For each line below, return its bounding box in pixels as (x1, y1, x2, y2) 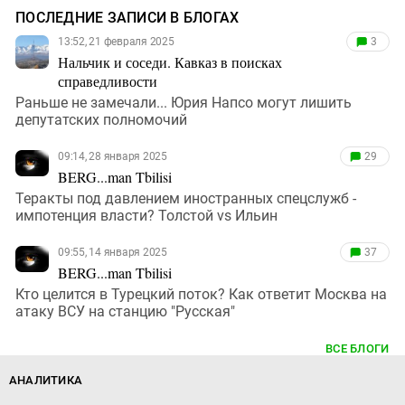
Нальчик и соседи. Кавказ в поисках (58, 52, 282, 72)
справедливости (58, 71, 157, 91)
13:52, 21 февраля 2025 (58, 35, 174, 49)
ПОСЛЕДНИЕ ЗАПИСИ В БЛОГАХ (15, 9, 240, 27)
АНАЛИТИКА (8, 373, 83, 388)
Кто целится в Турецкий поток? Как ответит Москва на (15, 286, 387, 304)
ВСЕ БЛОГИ (325, 342, 390, 356)
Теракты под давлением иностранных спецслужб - (15, 190, 356, 208)
